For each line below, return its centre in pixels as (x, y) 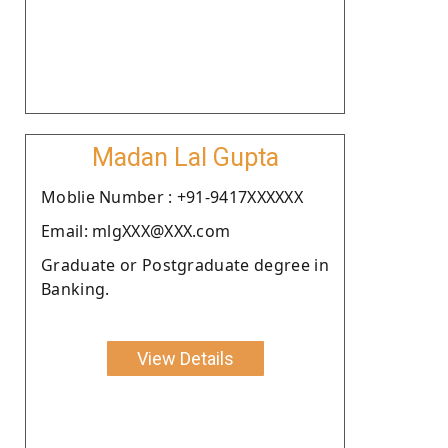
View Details (185, 358)
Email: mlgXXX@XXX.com (136, 230)
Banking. (75, 288)
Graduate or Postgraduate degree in (185, 264)
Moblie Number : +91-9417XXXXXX (172, 196)
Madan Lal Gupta (185, 157)
